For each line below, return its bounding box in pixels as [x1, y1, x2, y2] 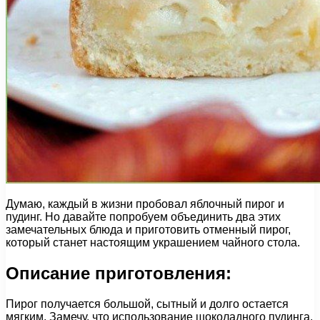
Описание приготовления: [6, 263, 231, 283]
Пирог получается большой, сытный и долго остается [6, 297, 289, 310]
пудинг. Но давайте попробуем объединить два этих [6, 210, 281, 223]
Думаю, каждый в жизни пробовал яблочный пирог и [6, 197, 284, 210]
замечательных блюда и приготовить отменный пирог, [6, 223, 291, 236]
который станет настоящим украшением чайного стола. [6, 236, 300, 249]
